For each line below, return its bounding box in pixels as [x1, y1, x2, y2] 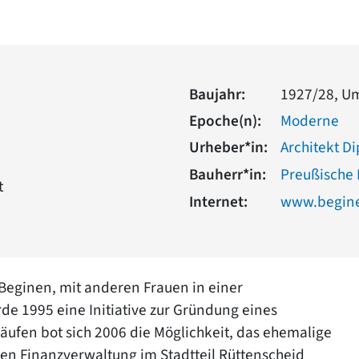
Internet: [189, 191, 248, 214]
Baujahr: [189, 83, 245, 106]
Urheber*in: [189, 135, 268, 159]
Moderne [280, 109, 339, 132]
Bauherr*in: [189, 163, 266, 186]
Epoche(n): [189, 109, 261, 132]
